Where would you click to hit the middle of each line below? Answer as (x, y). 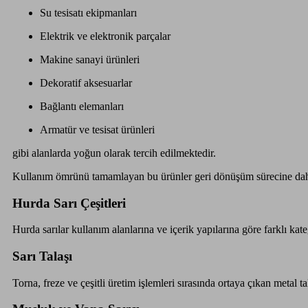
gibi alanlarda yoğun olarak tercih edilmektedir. (114, 153)
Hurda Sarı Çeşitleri (69, 203)
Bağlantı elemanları (81, 106)
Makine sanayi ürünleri (89, 59)
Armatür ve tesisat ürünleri (97, 129)
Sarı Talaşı (42, 256)
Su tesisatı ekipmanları (88, 12)
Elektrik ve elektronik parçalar (105, 36)
